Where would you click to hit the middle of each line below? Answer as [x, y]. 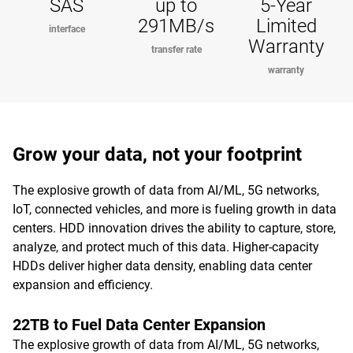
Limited [286, 26]
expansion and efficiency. [83, 285]
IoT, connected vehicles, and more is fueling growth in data [175, 209]
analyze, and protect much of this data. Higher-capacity [166, 247]
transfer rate [176, 50]
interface [67, 29]
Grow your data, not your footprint [157, 154]
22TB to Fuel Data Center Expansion [139, 325]
